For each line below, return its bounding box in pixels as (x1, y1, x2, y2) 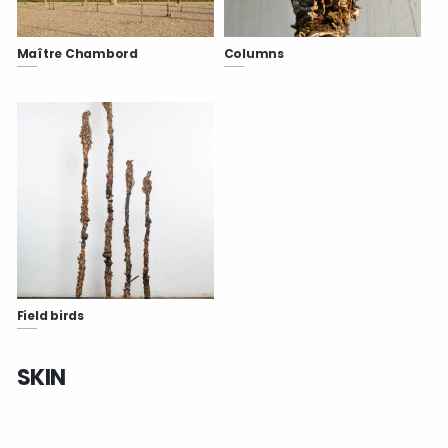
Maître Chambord (16, 45, 138, 62)
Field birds (16, 307, 84, 324)
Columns (223, 45, 284, 62)
